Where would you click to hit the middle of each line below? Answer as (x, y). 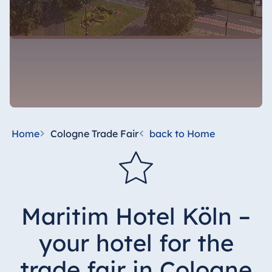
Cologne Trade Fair (94, 134)
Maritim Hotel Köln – (136, 216)
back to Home (182, 134)
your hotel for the (136, 243)
